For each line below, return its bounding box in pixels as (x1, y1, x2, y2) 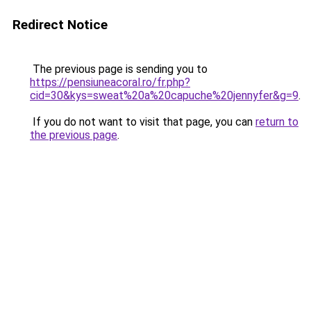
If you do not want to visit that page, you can (30, 115, 255, 128)
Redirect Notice (12, 17, 108, 33)
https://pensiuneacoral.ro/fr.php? (30, 76, 190, 89)
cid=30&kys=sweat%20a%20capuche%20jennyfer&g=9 (30, 89, 299, 102)
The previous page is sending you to (30, 62, 208, 76)
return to (255, 115, 299, 128)
